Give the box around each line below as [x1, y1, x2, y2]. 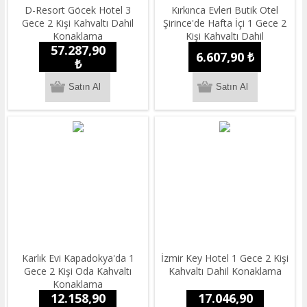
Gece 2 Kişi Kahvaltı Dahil [22, 16, 134, 29]
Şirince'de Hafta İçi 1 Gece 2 [163, 16, 287, 29]
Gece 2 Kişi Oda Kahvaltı [24, 264, 132, 278]
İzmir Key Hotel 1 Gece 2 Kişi [161, 251, 289, 265]
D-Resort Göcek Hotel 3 [25, 3, 132, 16]
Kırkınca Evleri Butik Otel [171, 3, 279, 16]
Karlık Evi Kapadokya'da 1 [21, 251, 134, 265]
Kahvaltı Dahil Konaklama [168, 264, 282, 278]
